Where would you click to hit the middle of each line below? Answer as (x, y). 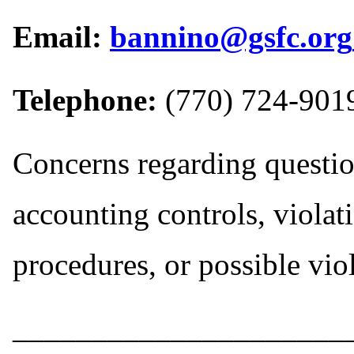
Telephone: (89, 100)
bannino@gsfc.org (231, 36)
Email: (61, 36)
